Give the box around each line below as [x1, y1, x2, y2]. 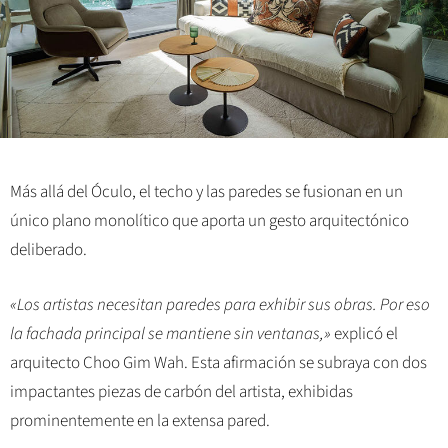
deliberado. [10, 238, 87, 263]
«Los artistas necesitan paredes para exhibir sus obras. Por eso [10, 292, 430, 317]
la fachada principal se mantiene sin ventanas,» [10, 321, 331, 346]
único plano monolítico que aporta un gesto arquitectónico [10, 209, 409, 234]
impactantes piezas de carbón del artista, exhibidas [10, 379, 353, 404]
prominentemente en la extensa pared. [10, 408, 270, 433]
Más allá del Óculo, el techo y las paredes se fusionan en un [10, 180, 403, 205]
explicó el [331, 321, 398, 346]
